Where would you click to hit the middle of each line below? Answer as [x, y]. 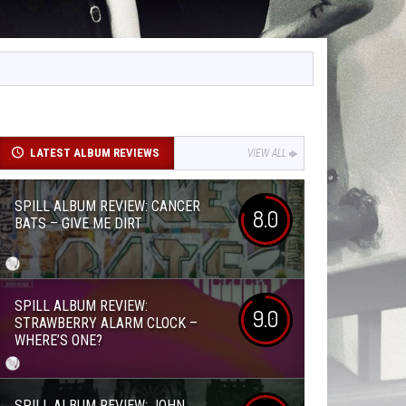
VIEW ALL [267, 153]
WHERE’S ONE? [58, 340]
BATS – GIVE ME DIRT [78, 223]
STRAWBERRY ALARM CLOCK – [106, 323]
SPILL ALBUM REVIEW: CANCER [107, 206]
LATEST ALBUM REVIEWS [94, 153]
